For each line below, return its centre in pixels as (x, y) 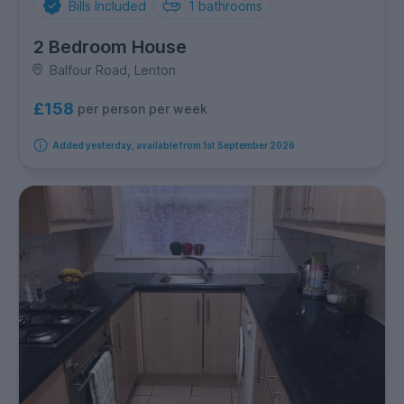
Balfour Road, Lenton (112, 69)
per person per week (142, 109)
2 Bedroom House (110, 46)
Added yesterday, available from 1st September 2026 (173, 145)
